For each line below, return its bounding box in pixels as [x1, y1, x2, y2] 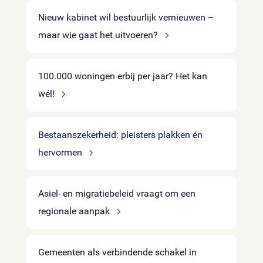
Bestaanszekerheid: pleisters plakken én [38, 129, 203, 140]
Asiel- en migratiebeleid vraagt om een [38, 188, 195, 199]
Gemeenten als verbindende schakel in [38, 247, 197, 258]
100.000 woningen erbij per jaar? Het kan [38, 70, 207, 82]
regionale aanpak [38, 205, 112, 217]
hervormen [38, 147, 85, 158]
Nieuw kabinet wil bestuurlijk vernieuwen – [38, 12, 214, 23]
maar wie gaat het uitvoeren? [38, 29, 160, 41]
